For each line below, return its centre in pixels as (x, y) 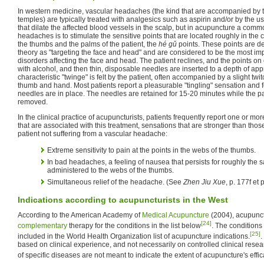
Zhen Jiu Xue (204, 182)
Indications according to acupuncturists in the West (123, 199)
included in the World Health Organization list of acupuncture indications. (134, 236)
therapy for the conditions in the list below (134, 225)
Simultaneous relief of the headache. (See (115, 182)
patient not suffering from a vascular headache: (93, 133)
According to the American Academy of (80, 215)
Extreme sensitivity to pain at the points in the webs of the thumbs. (151, 150)
